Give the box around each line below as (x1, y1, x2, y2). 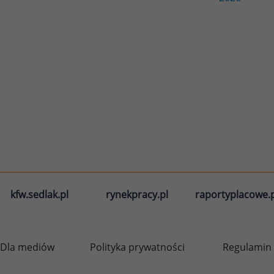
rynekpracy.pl (106, 187, 168, 201)
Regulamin (223, 240, 272, 254)
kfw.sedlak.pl (10, 187, 68, 201)
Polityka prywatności (89, 240, 185, 254)
